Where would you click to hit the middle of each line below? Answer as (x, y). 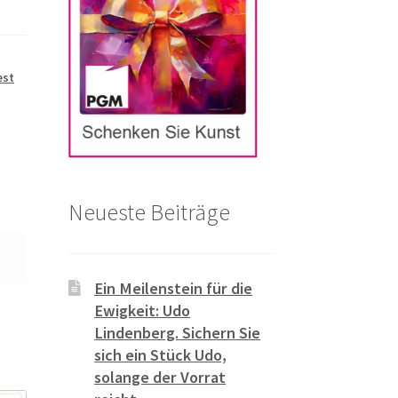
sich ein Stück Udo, (161, 355)
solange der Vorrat (160, 378)
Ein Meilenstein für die (174, 289)
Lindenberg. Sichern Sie (178, 333)
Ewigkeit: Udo (143, 311)
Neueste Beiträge (149, 212)
